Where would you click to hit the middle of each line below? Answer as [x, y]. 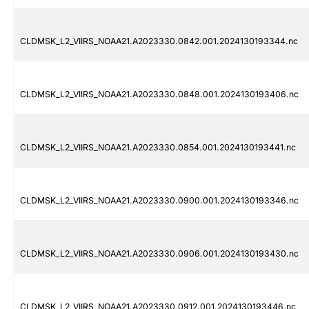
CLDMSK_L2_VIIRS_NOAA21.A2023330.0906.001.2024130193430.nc [159, 254]
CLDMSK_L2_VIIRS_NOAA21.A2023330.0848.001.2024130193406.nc [159, 94]
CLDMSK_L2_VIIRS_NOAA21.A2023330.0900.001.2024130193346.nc [159, 201]
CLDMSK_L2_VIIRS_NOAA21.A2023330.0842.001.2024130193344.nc [159, 41]
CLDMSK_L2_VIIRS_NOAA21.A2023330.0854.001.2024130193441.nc [158, 148]
